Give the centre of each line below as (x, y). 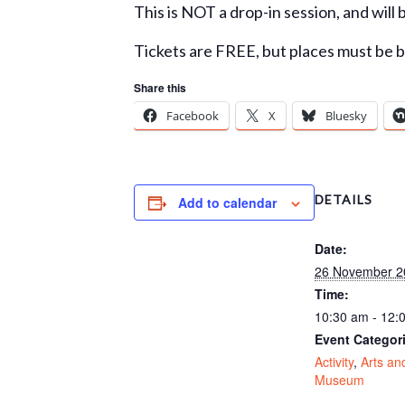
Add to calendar (227, 202)
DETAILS (344, 199)
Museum (339, 380)
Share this (160, 88)
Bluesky (346, 116)
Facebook (193, 116)
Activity (334, 362)
